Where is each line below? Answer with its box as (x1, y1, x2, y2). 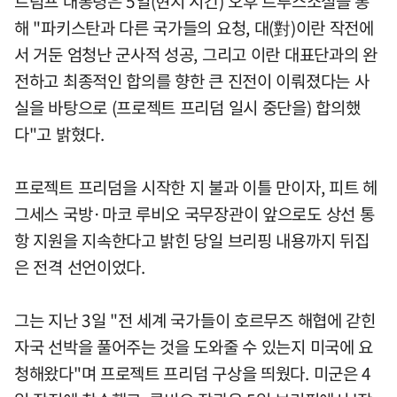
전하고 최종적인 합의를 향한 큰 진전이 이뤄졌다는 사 (14, 67, 370, 93)
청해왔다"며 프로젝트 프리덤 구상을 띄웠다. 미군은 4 (14, 360, 372, 385)
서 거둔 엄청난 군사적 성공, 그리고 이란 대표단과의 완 (14, 41, 378, 66)
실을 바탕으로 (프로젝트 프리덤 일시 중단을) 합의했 (14, 94, 361, 120)
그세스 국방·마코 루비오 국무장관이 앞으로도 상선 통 (14, 200, 375, 226)
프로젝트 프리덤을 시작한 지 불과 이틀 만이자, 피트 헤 (14, 174, 378, 199)
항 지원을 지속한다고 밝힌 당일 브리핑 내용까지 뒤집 (14, 227, 370, 253)
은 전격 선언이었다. (14, 253, 145, 279)
